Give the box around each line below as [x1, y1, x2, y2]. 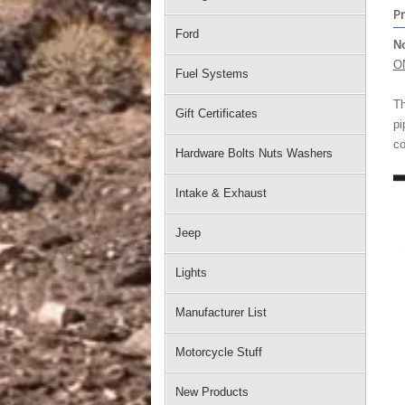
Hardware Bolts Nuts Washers [175, 146, 333, 160]
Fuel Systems [175, 67, 249, 80]
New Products [175, 385, 249, 399]
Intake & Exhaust [175, 186, 267, 200]
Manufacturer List [175, 306, 267, 319]
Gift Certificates [175, 107, 258, 120]
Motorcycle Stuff [175, 345, 262, 359]
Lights [175, 266, 207, 279]
